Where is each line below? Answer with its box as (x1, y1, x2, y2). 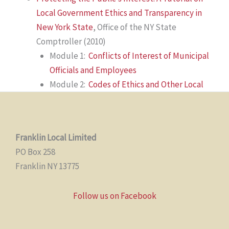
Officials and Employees (49, 64, 136, 76)
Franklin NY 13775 (15, 161, 79, 172)
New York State (36, 21, 93, 33)
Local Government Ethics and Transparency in (36, 7, 202, 18)
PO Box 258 (15, 146, 55, 158)
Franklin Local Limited (15, 132, 97, 144)
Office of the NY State (96, 21, 176, 33)
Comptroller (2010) (36, 35, 106, 47)
